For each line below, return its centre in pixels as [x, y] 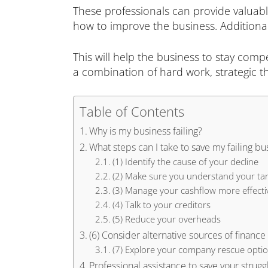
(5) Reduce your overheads [166, 219]
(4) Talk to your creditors [161, 205]
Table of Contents [132, 112]
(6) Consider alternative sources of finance [178, 235]
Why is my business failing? [146, 131]
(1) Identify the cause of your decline [185, 162]
